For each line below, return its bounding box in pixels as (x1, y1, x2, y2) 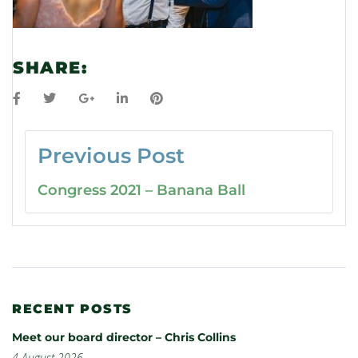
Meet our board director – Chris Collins (12, 330, 236, 345)
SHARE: (13, 58, 88, 78)
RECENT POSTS (12, 301, 133, 317)
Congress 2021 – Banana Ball (38, 181, 245, 200)
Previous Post (38, 143, 185, 169)
